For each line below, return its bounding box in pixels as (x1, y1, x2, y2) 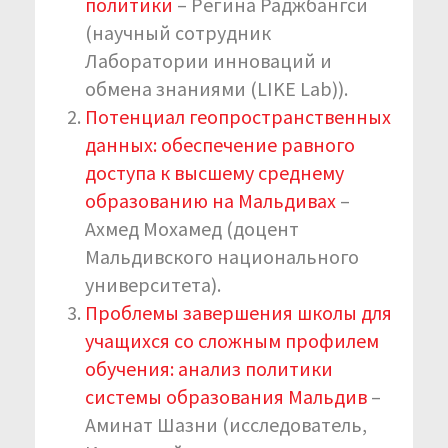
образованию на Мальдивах (85, 187, 336, 213)
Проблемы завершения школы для (85, 299, 392, 325)
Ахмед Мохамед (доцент (85, 215, 299, 241)
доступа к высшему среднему (85, 159, 344, 185)
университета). (85, 271, 221, 297)
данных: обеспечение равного (85, 131, 355, 157)
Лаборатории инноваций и (85, 47, 332, 73)
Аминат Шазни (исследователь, (85, 411, 367, 437)
